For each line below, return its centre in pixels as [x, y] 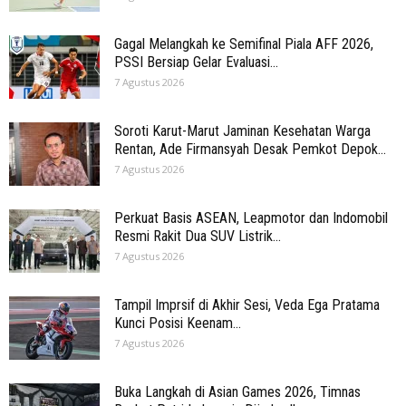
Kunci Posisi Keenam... [178, 323]
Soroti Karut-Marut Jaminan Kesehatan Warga [242, 131]
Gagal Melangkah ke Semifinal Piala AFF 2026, [244, 44]
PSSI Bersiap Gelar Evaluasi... [196, 62]
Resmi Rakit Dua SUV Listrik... [198, 236]
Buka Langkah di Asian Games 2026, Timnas [237, 392]
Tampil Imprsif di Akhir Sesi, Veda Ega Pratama [247, 305]
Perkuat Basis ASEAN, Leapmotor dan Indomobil [251, 218]
